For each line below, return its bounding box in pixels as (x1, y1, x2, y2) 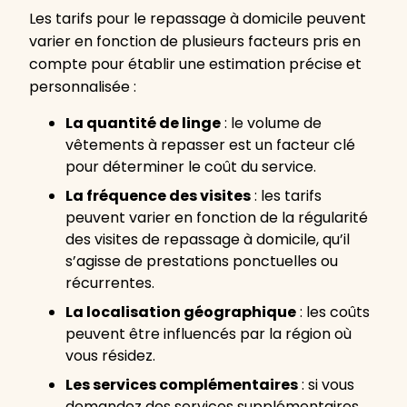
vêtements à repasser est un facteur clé (65, 134, 355, 155)
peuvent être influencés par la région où (65, 323, 352, 344)
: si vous (298, 374, 354, 395)
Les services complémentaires (65, 374, 298, 395)
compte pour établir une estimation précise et (29, 54, 362, 74)
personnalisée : (29, 76, 136, 97)
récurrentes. (65, 273, 154, 293)
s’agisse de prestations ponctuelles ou (65, 251, 338, 272)
